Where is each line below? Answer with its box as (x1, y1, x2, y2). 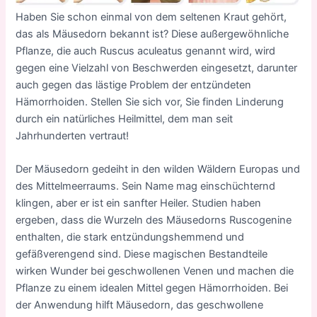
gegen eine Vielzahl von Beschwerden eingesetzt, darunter (16, 61, 298, 74)
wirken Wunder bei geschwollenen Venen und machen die (16, 265, 294, 277)
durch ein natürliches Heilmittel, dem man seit (16, 112, 234, 125)
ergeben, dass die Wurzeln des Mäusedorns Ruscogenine (16, 214, 292, 226)
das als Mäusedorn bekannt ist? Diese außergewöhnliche (16, 27, 289, 40)
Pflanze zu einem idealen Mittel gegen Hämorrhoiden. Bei (16, 282, 289, 294)
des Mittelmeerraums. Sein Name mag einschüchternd (16, 180, 276, 192)
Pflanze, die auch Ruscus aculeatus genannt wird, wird (16, 44, 276, 57)
